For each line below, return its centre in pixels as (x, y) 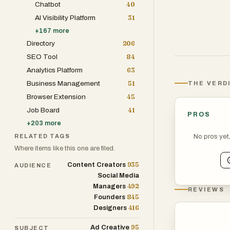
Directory (41, 43)
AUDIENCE (33, 165)
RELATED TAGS (42, 136)
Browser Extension (56, 97)
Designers (110, 208)
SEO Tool (42, 57)
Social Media (118, 176)
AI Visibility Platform (65, 18)
